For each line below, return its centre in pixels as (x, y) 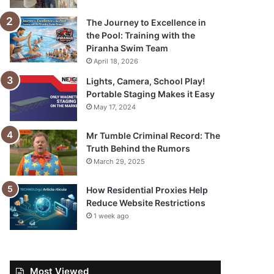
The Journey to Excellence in (146, 23)
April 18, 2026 (116, 61)
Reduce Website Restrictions (146, 203)
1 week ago (112, 216)
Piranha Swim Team (128, 48)
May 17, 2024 (115, 107)
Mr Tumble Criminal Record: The (154, 136)
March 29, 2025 (120, 162)
